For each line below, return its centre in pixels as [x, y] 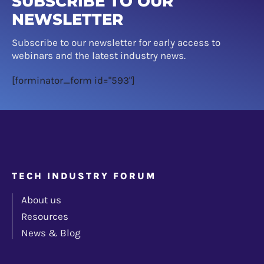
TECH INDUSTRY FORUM [84, 176]
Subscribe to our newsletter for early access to [116, 43]
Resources [45, 217]
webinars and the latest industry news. [99, 56]
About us [41, 200]
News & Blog [51, 233]
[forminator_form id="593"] [73, 80]
